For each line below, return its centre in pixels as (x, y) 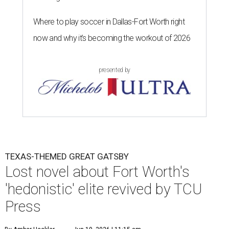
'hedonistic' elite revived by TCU (104, 189)
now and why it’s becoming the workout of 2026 (112, 38)
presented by (114, 70)
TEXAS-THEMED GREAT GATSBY (67, 157)
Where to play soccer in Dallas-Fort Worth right (109, 22)
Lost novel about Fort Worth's (97, 172)
